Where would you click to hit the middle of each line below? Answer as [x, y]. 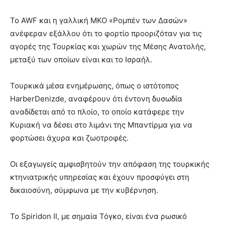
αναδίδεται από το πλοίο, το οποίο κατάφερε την [97, 111]
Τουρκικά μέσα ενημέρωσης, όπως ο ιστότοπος [94, 85]
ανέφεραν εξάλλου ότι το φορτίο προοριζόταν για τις [106, 33]
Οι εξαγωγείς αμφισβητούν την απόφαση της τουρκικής [110, 164]
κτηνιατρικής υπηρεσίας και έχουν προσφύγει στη [100, 177]
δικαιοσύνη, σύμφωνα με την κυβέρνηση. [84, 190]
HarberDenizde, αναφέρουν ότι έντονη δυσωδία [96, 98]
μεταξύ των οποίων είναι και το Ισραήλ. [81, 59]
